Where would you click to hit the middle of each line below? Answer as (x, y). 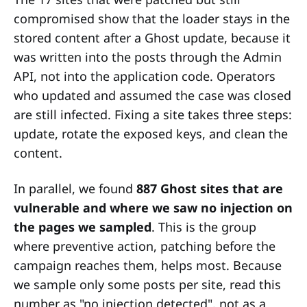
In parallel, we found (75, 188)
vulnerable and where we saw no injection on (153, 207)
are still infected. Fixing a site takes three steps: (153, 114)
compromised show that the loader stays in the (152, 18)
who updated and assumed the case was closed (152, 95)
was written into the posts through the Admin (148, 57)
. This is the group (204, 226)
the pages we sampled (83, 226)
